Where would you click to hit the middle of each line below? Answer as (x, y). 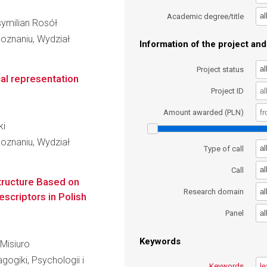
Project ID (228, 91)
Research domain (214, 192)
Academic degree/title (206, 16)
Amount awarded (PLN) (204, 113)
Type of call (224, 148)
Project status (221, 69)
